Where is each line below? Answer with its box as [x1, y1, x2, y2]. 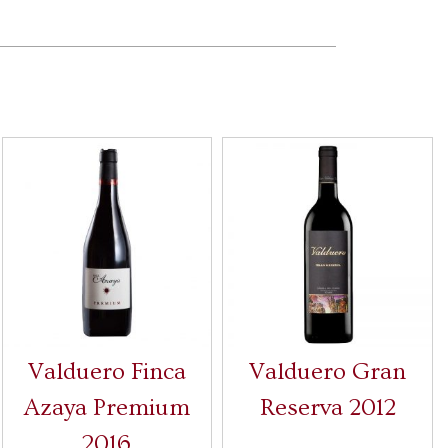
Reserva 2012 [259, 393, 396, 421]
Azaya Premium [23, 393, 190, 421]
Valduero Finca [27, 357, 186, 385]
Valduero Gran [249, 357, 407, 385]
